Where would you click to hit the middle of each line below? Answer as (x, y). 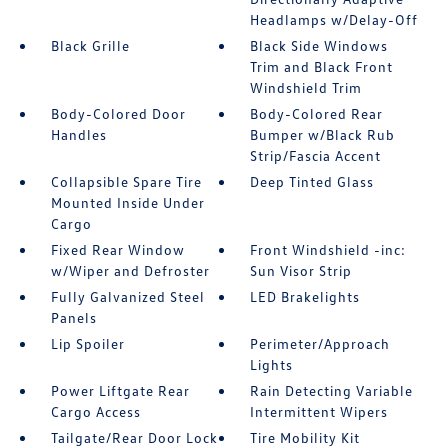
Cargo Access (95, 412)
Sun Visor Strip (301, 271)
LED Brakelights (305, 297)
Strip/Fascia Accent (316, 156)
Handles (78, 135)
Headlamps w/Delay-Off (334, 20)
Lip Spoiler (87, 344)
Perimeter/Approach (320, 344)
